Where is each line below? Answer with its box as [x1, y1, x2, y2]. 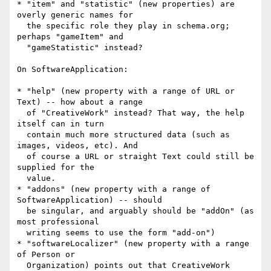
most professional [17, 217, 99, 227]
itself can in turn [17, 119, 104, 129]
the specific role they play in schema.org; [17, 21, 27, 31]
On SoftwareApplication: [17, 65, 128, 74]
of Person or [17, 250, 75, 260]
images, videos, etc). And [17, 141, 138, 151]
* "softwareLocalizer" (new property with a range [17, 239, 249, 249]
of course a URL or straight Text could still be [17, 152, 27, 162]
